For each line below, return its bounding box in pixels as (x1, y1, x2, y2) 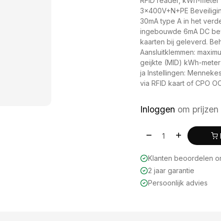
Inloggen (140, 104, 175, 114)
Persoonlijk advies (148, 179, 208, 187)
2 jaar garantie (148, 166, 194, 175)
